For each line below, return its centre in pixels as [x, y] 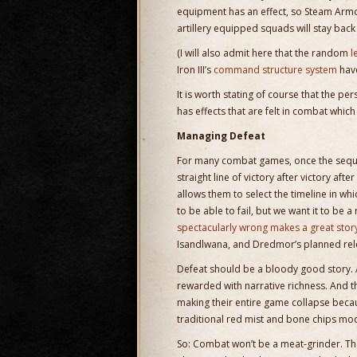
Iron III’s [195, 70]
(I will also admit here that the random [264, 53]
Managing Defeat [221, 136]
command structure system [275, 70]
